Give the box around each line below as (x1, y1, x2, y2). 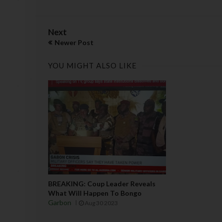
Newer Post (55, 38, 94, 47)
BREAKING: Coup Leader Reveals (48, 179, 156, 188)
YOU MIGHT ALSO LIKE (48, 60, 137, 70)
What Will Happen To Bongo (48, 189, 142, 198)
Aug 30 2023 (84, 199, 118, 207)
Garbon (48, 198, 71, 207)
